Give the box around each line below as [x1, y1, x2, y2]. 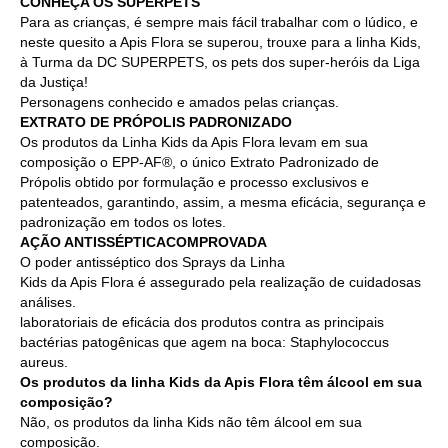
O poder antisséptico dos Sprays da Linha [20, 253, 285, 270]
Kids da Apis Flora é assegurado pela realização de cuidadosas [20, 273, 421, 290]
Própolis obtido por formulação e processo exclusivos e [20, 173, 369, 190]
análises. [20, 293, 76, 310]
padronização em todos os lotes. [20, 213, 226, 230]
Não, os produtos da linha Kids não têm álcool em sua [20, 413, 362, 430]
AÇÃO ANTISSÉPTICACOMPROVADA [20, 233, 267, 250]
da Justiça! [20, 73, 88, 90]
